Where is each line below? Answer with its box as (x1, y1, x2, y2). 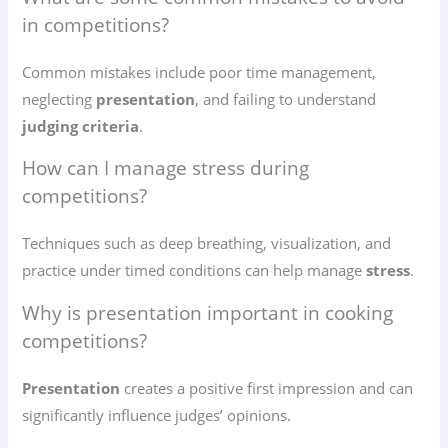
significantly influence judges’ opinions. (22, 405, 292, 426)
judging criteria (22, 115, 140, 136)
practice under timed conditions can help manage (22, 260, 367, 281)
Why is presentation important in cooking (22, 300, 394, 327)
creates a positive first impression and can (120, 378, 414, 399)
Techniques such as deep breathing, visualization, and (22, 233, 392, 254)
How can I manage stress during (22, 155, 310, 182)
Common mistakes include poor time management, (22, 61, 377, 82)
